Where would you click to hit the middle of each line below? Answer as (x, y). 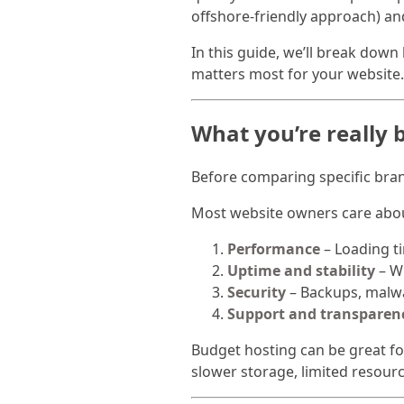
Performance (274, 249)
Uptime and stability (301, 271)
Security (257, 293)
